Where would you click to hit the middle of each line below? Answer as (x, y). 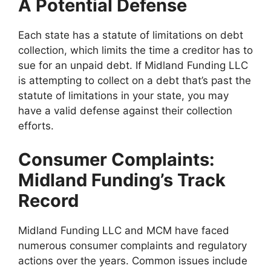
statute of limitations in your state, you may (123, 96)
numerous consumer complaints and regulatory (132, 245)
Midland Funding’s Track (122, 180)
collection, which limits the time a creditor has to (135, 51)
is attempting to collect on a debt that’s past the (135, 81)
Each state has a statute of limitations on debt (131, 35)
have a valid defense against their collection (125, 111)
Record (48, 200)
